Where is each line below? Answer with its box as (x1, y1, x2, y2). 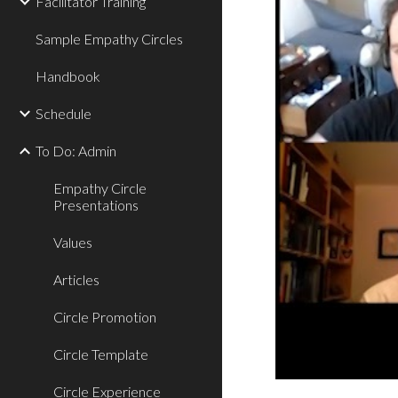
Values (53, 234, 92, 251)
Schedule (36, 105, 92, 122)
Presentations (53, 196, 139, 213)
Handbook (36, 68, 100, 84)
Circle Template (53, 346, 148, 362)
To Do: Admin (36, 142, 116, 159)
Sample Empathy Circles (36, 30, 183, 47)
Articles (53, 271, 99, 288)
